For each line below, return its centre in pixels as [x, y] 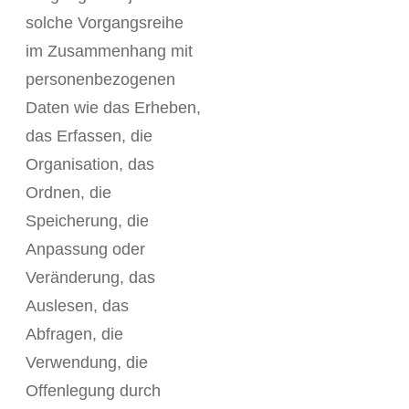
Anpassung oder [85, 249]
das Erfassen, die [89, 136]
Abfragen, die [74, 334]
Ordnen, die [68, 193]
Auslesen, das [77, 306]
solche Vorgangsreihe [105, 23]
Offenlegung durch [93, 391]
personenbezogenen [100, 79]
